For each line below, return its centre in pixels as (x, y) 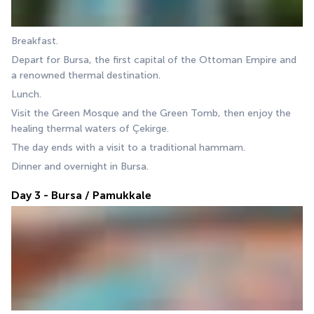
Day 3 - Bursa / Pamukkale (81, 195)
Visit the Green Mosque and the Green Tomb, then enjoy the (151, 113)
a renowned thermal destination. (86, 75)
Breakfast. (35, 41)
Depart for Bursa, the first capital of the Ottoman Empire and (154, 60)
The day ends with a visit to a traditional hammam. (128, 147)
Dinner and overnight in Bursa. (80, 166)
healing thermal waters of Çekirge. (90, 128)
